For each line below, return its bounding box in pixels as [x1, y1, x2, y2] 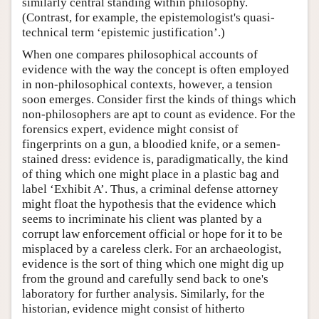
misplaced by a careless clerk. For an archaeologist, [22, 241, 281, 256]
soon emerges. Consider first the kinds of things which [22, 92, 296, 106]
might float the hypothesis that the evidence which [22, 197, 276, 211]
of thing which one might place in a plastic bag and [22, 167, 279, 181]
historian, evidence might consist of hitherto [22, 301, 245, 315]
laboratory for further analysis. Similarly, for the [22, 286, 265, 300]
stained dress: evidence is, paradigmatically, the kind [22, 152, 288, 166]
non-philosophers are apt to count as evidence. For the [22, 107, 296, 121]
